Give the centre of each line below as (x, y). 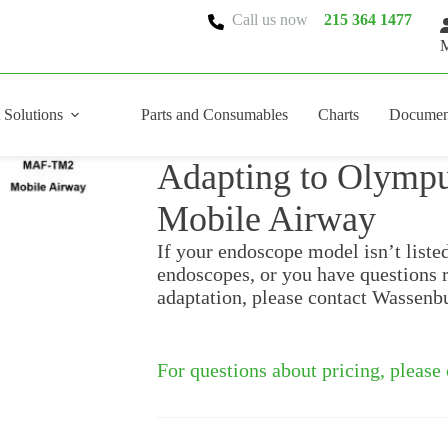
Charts (338, 114)
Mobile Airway (266, 219)
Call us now (274, 20)
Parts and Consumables (214, 114)
